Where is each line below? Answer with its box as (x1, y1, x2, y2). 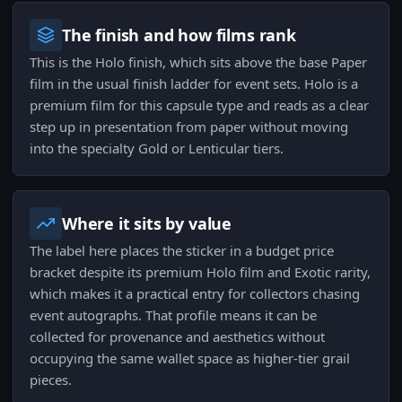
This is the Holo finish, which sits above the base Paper (30, 53, 367, 72)
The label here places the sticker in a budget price (30, 241, 334, 260)
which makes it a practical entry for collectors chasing (30, 284, 360, 303)
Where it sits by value (62, 213, 232, 235)
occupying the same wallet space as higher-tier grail (30, 349, 350, 368)
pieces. (30, 371, 72, 389)
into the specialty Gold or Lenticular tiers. (30, 139, 284, 158)
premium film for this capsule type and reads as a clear (30, 96, 369, 115)
